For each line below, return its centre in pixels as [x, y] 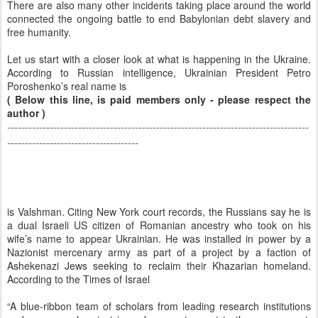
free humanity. [39, 32]
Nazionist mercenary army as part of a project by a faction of [159, 252]
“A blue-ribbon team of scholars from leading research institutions [159, 306]
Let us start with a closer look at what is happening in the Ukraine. [159, 59]
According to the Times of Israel [78, 279]
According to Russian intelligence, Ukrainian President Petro [159, 73]
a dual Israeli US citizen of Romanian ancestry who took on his [159, 225]
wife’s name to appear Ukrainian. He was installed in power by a [159, 239]
